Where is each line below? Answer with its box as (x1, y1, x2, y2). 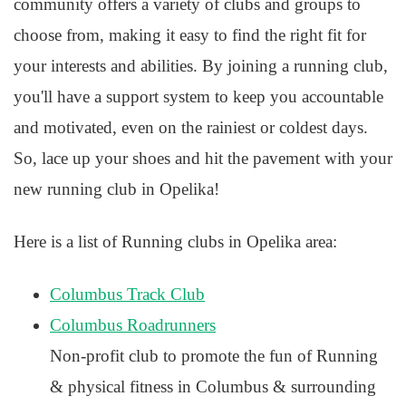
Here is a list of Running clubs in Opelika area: (14, 232, 337, 251)
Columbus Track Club (50, 285, 205, 304)
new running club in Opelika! (14, 179, 219, 198)
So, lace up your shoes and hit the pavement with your (14, 149, 392, 168)
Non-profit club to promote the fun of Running (50, 346, 378, 365)
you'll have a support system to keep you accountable (14, 87, 383, 106)
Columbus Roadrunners (50, 315, 216, 334)
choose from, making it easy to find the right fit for (14, 25, 366, 44)
